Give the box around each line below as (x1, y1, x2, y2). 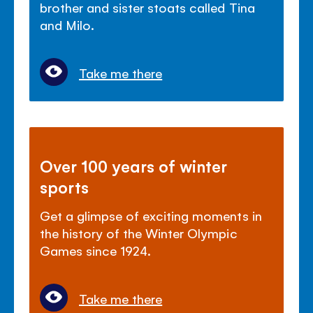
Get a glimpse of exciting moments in (40, 206, 262, 224)
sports (40, 175, 89, 197)
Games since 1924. (40, 241, 152, 259)
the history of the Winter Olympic (40, 224, 238, 241)
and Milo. (40, 15, 95, 33)
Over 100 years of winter (40, 154, 228, 176)
